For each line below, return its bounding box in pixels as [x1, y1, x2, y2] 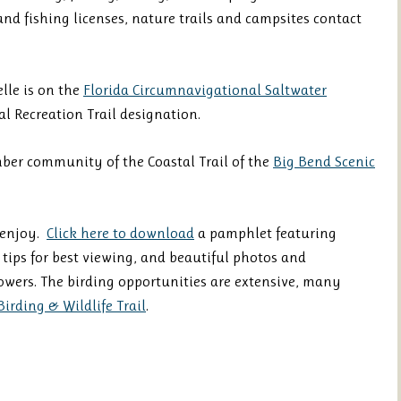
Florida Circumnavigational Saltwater [83, 81, 327, 98]
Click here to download [47, 224, 194, 242]
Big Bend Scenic [273, 152, 375, 170]
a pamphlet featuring [194, 224, 337, 242]
